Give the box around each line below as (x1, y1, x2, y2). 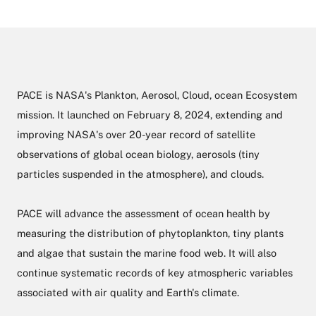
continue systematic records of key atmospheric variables (17, 267, 293, 279)
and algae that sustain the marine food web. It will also (17, 247, 276, 260)
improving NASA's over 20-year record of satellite (17, 128, 255, 141)
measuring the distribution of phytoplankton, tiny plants (17, 227, 284, 240)
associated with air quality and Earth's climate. (17, 286, 239, 299)
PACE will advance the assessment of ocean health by (17, 207, 270, 220)
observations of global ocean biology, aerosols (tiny (17, 148, 260, 161)
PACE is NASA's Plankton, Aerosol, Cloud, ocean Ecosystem (17, 89, 297, 102)
